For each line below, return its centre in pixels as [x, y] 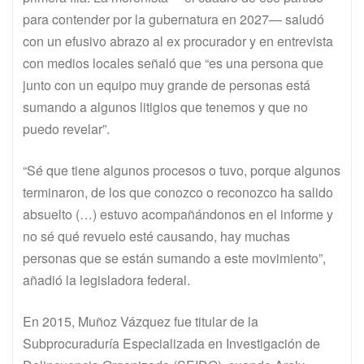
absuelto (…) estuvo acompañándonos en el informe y [178, 214]
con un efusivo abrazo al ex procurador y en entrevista [178, 41]
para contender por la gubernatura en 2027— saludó [173, 19]
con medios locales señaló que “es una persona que [173, 63]
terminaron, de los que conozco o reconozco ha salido [178, 193]
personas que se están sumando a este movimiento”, [174, 258]
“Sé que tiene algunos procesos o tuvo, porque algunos [182, 171]
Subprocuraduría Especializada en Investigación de [171, 344]
